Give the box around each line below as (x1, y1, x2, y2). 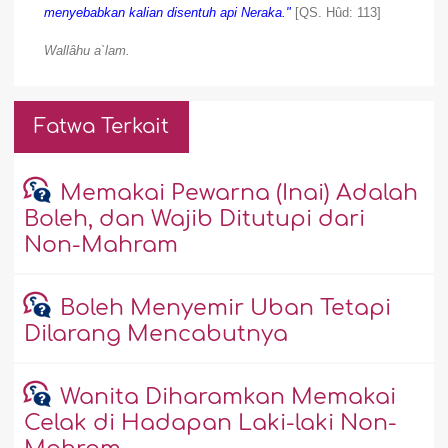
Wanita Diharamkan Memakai (59, 385, 396, 410)
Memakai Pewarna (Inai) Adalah (59, 181, 418, 206)
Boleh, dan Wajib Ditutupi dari (24, 207, 366, 232)
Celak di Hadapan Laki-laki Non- (24, 411, 398, 436)
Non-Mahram (24, 233, 179, 258)
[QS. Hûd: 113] (291, 5, 382, 21)
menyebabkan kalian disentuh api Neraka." (44, 5, 292, 21)
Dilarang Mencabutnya (24, 322, 289, 347)
